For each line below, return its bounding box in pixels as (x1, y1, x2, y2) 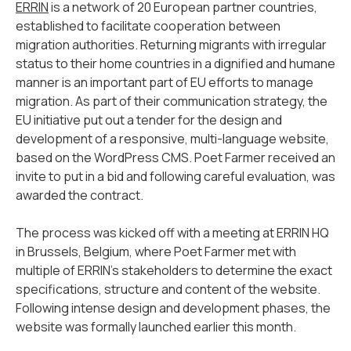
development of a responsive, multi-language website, (16, 130, 329, 148)
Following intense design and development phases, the (16, 299, 331, 317)
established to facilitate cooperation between (16, 17, 280, 35)
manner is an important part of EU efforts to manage (16, 74, 313, 92)
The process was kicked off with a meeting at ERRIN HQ (16, 224, 329, 242)
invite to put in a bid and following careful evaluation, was (16, 168, 335, 186)
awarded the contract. (16, 186, 143, 204)
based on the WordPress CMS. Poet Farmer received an (16, 149, 335, 167)
